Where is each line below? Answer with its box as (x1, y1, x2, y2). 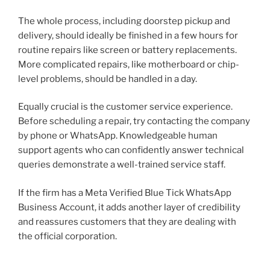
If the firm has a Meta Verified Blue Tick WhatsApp (18, 187, 231, 198)
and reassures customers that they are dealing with (18, 216, 236, 227)
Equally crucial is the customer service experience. (18, 101, 233, 113)
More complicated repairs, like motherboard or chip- (18, 58, 239, 70)
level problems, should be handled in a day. (18, 73, 197, 84)
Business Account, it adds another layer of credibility (18, 201, 240, 213)
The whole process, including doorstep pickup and (18, 15, 230, 27)
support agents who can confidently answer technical (18, 145, 244, 156)
